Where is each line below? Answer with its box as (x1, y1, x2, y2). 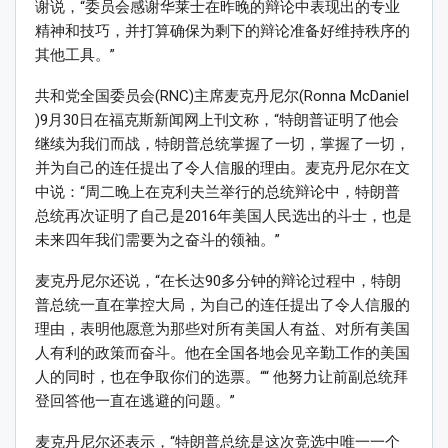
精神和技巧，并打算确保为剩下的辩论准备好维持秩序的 (35, 22, 410, 41)
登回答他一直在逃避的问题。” (35, 392, 235, 411)
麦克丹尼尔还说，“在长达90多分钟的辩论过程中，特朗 (35, 272, 401, 291)
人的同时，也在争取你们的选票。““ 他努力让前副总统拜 (35, 368, 408, 387)
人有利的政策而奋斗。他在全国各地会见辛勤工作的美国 (35, 344, 410, 363)
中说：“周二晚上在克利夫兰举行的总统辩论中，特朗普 (35, 183, 400, 202)
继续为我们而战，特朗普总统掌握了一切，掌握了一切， (35, 135, 410, 154)
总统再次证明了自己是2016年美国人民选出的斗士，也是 (35, 207, 412, 226)
